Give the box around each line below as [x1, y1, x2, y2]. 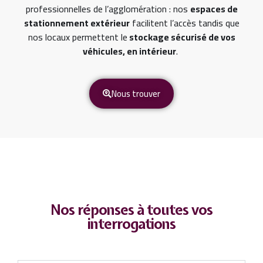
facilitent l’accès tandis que [129, 14, 240, 32]
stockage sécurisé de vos [127, 28, 235, 46]
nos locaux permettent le [28, 28, 127, 46]
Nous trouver [112, 85, 160, 102]
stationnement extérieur [23, 14, 130, 32]
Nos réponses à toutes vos [50, 200, 213, 219]
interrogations [87, 214, 176, 233]
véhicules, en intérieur [83, 42, 176, 60]
